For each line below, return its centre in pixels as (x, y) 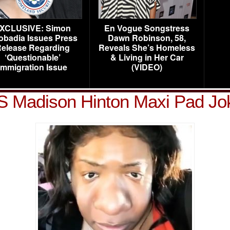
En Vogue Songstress (147, 28)
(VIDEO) (147, 67)
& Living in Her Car (147, 57)
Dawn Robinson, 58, (147, 38)
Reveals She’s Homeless (147, 47)
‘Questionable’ (32, 57)
